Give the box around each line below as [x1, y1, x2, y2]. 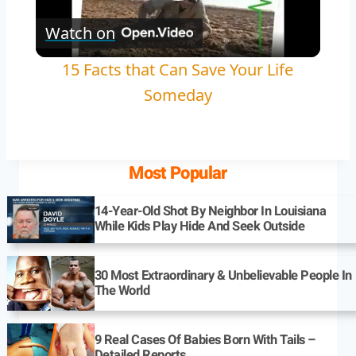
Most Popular [129, 160, 227, 186]
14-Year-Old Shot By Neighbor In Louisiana [94, 202, 327, 222]
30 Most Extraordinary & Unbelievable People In [94, 265, 352, 285]
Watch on [44, 21, 115, 44]
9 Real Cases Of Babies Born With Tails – [94, 330, 315, 350]
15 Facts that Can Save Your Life [62, 58, 294, 80]
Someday [143, 83, 212, 106]
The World [94, 281, 150, 300]
